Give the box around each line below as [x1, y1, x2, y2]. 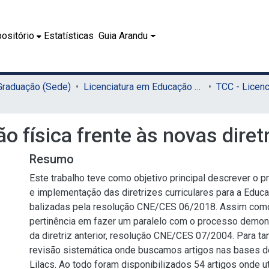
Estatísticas [44, 30, 94, 41]
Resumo [29, 152, 74, 166]
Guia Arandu [98, 30, 148, 41]
